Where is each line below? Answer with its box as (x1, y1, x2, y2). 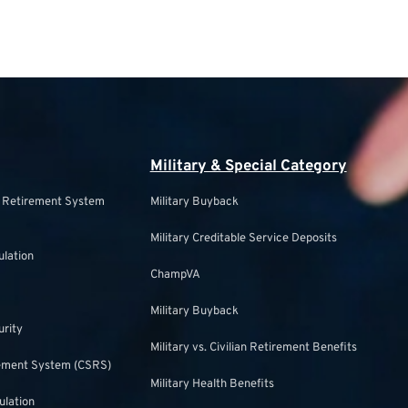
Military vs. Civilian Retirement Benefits (149, 341, 357, 355)
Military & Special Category (149, 157, 347, 177)
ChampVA (149, 268, 200, 282)
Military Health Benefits (149, 377, 274, 392)
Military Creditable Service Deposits (149, 231, 337, 246)
